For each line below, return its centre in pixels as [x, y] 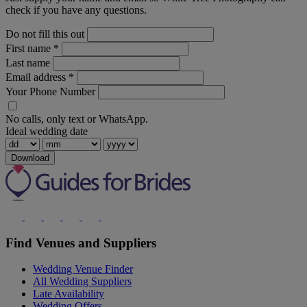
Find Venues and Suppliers [81, 243]
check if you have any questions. [76, 10]
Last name [28, 62]
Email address [37, 77]
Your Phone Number [50, 91]
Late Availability [69, 294]
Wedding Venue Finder [83, 269]
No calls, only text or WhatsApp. [77, 119]
